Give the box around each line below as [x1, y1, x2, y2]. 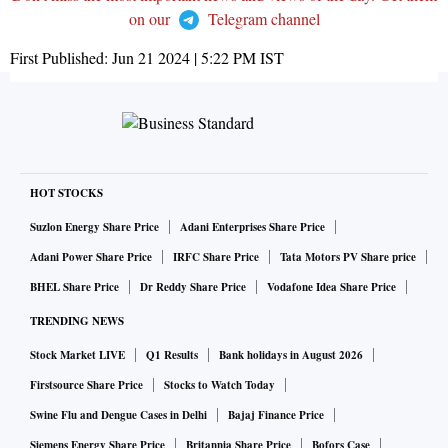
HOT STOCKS [30, 185, 103, 202]
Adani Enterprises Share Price [180, 219, 325, 236]
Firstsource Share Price [30, 377, 143, 394]
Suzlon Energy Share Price [30, 219, 159, 236]
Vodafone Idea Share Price [267, 279, 396, 296]
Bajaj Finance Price [228, 407, 324, 424]
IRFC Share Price [173, 249, 259, 266]
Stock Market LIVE [30, 347, 125, 364]
